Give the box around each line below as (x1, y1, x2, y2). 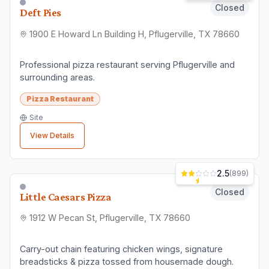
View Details (30, 130, 74, 140)
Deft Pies (20, 6, 61, 19)
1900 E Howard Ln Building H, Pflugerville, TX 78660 (29, 29, 240, 40)
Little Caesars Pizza (20, 190, 112, 203)
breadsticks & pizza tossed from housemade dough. (20, 256, 234, 267)
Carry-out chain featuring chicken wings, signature (20, 243, 223, 254)
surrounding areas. (20, 72, 95, 83)
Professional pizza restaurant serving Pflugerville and (20, 59, 97, 70)
